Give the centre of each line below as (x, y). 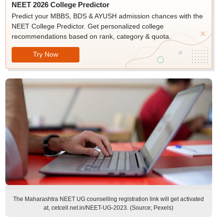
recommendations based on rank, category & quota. (91, 36)
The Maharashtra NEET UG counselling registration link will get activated (108, 199)
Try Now (45, 54)
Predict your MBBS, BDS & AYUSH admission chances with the (107, 16)
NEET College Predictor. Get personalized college (87, 26)
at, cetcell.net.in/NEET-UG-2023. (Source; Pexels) (108, 208)
